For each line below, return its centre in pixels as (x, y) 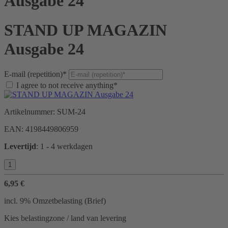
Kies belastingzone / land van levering (65, 218)
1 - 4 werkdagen (66, 147)
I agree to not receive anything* (67, 85)
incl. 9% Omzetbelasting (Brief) (55, 201)
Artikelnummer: (31, 112)
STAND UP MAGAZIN (85, 30)
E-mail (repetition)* (35, 74)
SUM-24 (71, 112)
